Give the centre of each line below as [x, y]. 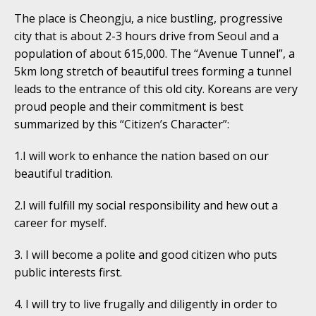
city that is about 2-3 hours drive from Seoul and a [146, 36]
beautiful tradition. [63, 173]
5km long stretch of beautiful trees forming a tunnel [153, 71]
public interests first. [68, 272]
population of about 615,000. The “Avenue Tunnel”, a [154, 53]
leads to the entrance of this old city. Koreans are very [156, 89]
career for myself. [60, 223]
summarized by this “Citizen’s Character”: [122, 124]
